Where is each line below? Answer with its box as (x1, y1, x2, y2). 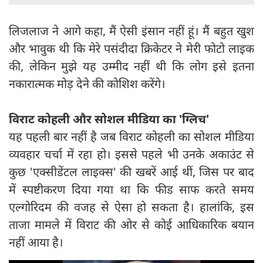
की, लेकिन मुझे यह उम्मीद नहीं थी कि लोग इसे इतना (9, 58, 254, 75)
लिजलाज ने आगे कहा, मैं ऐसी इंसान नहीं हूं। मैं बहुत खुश (9, 23, 254, 39)
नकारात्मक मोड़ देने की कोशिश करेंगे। (9, 76, 166, 92)
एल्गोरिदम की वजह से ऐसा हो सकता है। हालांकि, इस (9, 199, 254, 215)
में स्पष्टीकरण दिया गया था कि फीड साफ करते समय (9, 181, 254, 198)
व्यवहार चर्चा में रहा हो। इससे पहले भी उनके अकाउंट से (9, 146, 254, 163)
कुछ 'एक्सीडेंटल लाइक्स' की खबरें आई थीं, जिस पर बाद (9, 164, 254, 180)
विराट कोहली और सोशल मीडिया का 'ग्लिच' (9, 111, 209, 127)
